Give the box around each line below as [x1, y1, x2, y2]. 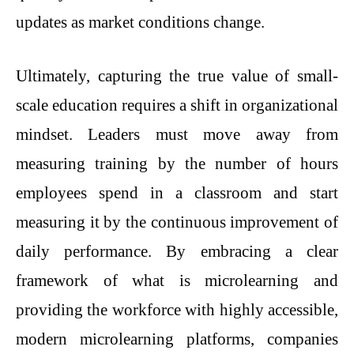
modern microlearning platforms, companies [16, 330, 338, 349]
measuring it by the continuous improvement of [16, 213, 338, 232]
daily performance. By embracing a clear [16, 242, 338, 262]
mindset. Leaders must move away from [16, 125, 338, 145]
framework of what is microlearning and [16, 271, 338, 291]
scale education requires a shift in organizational [16, 96, 338, 115]
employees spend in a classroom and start [16, 183, 338, 203]
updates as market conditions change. [16, 12, 265, 32]
